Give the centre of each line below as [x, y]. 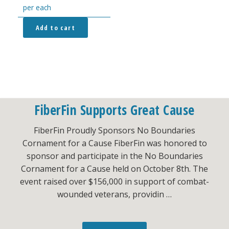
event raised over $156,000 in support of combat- [114, 182]
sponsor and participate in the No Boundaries [114, 156]
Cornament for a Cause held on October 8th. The [114, 169]
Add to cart [55, 27]
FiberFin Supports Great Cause [114, 110]
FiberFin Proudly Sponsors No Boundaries [114, 131]
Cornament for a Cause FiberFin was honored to [114, 143]
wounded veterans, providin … [114, 194]
